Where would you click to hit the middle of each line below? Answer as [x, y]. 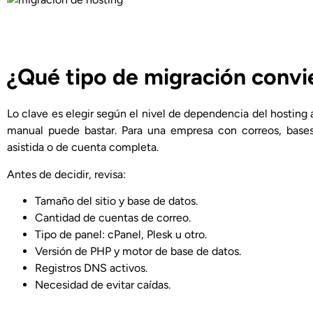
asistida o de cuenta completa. [83, 147]
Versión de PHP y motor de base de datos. [138, 251]
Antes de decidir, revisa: [66, 174]
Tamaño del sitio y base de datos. [116, 201]
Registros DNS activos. [91, 268]
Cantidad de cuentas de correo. [113, 217]
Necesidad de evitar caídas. [103, 284]
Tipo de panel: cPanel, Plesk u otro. [121, 234]
